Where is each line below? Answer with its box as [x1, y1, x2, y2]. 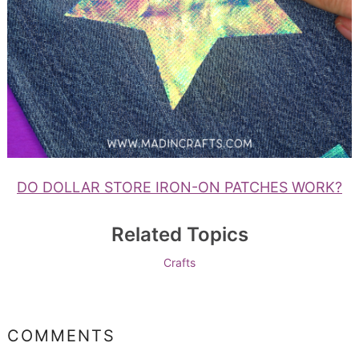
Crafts [163, 255, 196, 269]
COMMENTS [6, 325, 115, 345]
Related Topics [111, 222, 248, 246]
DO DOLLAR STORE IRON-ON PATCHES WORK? [17, 178, 342, 196]
